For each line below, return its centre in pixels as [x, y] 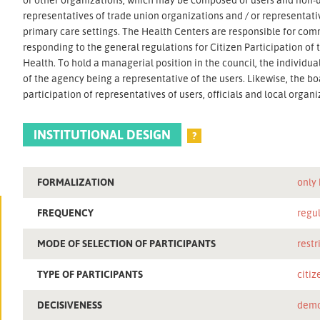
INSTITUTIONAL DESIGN [102, 134]
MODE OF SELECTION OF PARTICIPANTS [127, 243]
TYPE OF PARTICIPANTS [90, 274]
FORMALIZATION [76, 181]
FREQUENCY [66, 212]
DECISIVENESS [70, 304]
